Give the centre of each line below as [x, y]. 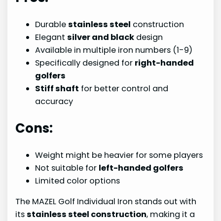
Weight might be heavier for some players [119, 155]
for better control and [124, 88]
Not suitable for [67, 168]
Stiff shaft [57, 88]
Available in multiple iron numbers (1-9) [114, 50]
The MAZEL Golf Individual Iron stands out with [106, 202]
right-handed [165, 63]
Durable [52, 24]
